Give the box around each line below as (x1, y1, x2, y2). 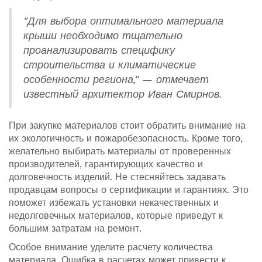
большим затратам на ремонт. (9, 223, 142, 235)
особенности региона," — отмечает (23, 74, 209, 86)
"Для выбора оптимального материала (23, 15, 223, 27)
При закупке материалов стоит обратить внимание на (9, 120, 246, 132)
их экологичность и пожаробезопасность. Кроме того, (9, 133, 243, 144)
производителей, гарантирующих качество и (9, 158, 203, 170)
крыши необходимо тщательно (23, 30, 182, 42)
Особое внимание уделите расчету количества (9, 242, 213, 253)
